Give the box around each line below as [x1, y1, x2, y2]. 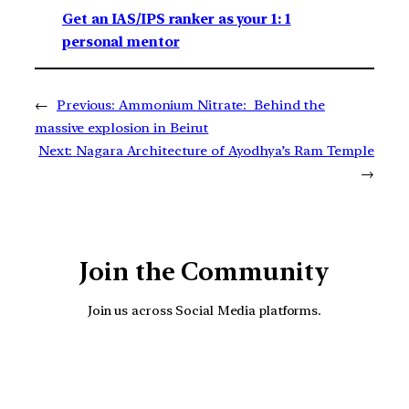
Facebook [182, 342, 368, 396]
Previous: [56, 97, 116, 114]
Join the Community [79, 257, 330, 288]
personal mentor [62, 34, 180, 51]
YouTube [138, 342, 309, 396]
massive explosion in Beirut [35, 120, 209, 137]
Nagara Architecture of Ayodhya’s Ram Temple [76, 142, 374, 160]
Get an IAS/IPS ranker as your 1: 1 [62, 11, 291, 28]
